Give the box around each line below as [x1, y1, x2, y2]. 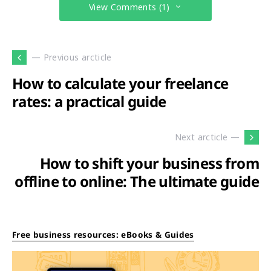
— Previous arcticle [31, 51, 112, 64]
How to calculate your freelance [12, 73, 229, 93]
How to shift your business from [39, 152, 259, 173]
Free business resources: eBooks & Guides [12, 228, 194, 240]
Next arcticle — [174, 131, 240, 143]
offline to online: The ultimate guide [15, 171, 259, 191]
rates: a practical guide [12, 91, 166, 111]
